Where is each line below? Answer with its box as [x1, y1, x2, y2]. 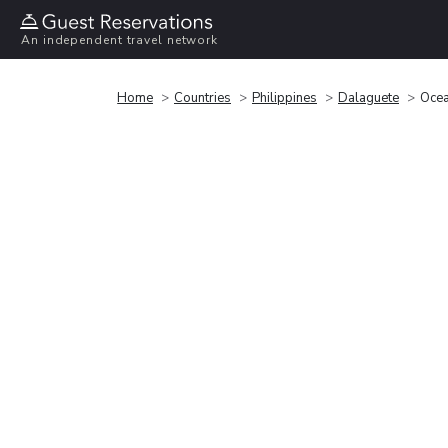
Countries [174, 88, 231, 107]
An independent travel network [21, 32, 219, 49]
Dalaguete [338, 88, 399, 107]
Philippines [252, 88, 317, 107]
